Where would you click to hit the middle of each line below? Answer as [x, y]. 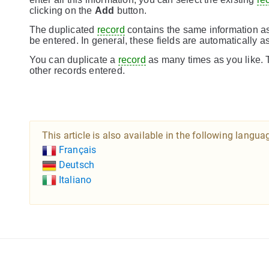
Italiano [74, 180]
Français [76, 150]
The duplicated [63, 30]
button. [131, 11]
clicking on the [62, 11]
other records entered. [77, 71]
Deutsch [75, 165]
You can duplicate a [74, 60]
